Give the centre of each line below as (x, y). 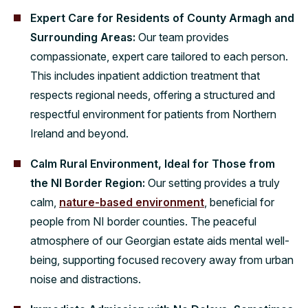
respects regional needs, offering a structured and (153, 95)
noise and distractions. (86, 279)
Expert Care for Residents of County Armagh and (162, 18)
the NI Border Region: (89, 183)
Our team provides (184, 37)
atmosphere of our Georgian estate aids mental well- (160, 240)
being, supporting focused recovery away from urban (162, 260)
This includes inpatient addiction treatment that (145, 75)
